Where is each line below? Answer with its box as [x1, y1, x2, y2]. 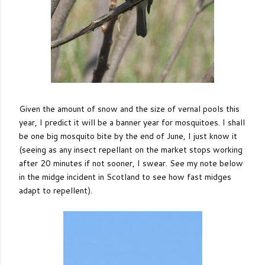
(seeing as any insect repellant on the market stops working [19, 144, 243, 156]
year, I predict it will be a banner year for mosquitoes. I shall [19, 117, 245, 128]
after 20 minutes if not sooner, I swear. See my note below [19, 157, 243, 169]
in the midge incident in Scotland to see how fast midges [19, 171, 231, 183]
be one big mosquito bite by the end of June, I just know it [19, 130, 237, 142]
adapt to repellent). [19, 185, 92, 196]
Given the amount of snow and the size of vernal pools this [19, 103, 240, 115]
